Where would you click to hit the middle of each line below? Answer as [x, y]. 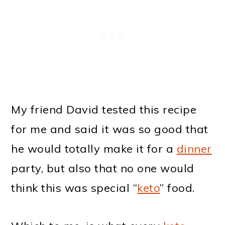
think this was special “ [74, 188]
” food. [177, 188]
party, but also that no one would [103, 168]
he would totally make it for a [94, 149]
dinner [194, 149]
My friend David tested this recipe [104, 110]
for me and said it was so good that [110, 129]
